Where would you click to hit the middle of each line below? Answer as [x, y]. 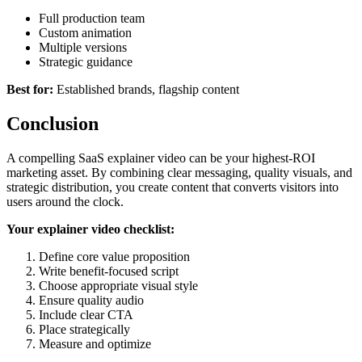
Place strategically [84, 330]
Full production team [92, 19]
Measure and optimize [95, 344]
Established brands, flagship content [146, 90]
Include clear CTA [86, 315]
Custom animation [85, 33]
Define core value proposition [114, 257]
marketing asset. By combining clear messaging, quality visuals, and [179, 173]
